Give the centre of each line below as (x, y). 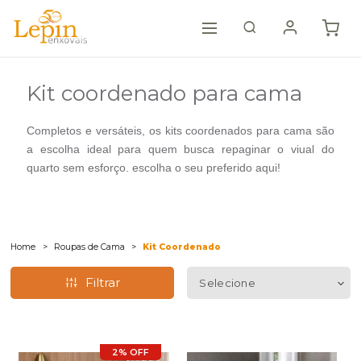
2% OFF (130, 352)
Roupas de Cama (90, 247)
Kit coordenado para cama (165, 93)
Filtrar (102, 283)
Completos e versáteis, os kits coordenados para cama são (180, 131)
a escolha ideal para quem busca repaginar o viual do (180, 149)
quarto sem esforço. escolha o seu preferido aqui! (156, 168)
